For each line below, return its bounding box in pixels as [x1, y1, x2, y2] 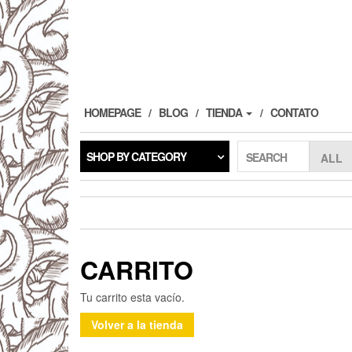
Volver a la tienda [91, 317, 183, 333]
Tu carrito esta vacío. [80, 288, 185, 305]
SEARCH [246, 148, 287, 165]
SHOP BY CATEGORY [86, 148, 186, 164]
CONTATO [270, 104, 318, 120]
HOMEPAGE [84, 104, 141, 120]
